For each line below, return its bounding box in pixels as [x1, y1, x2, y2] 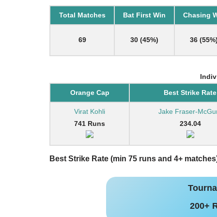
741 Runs [74, 120, 105, 127]
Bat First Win [123, 11, 166, 19]
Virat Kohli [74, 108, 105, 115]
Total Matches [59, 11, 106, 19]
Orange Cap [70, 89, 109, 96]
